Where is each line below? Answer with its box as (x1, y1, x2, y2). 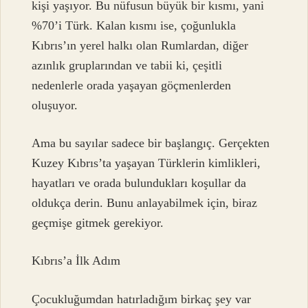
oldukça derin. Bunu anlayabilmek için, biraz (32, 195, 258, 210)
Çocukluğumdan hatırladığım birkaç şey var (32, 291, 252, 306)
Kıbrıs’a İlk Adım (32, 254, 121, 268)
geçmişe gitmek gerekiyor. (32, 215, 164, 230)
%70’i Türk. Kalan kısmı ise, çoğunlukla (32, 18, 236, 32)
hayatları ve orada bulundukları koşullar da (32, 175, 247, 190)
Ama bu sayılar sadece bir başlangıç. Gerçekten (32, 135, 270, 150)
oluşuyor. (32, 98, 78, 112)
